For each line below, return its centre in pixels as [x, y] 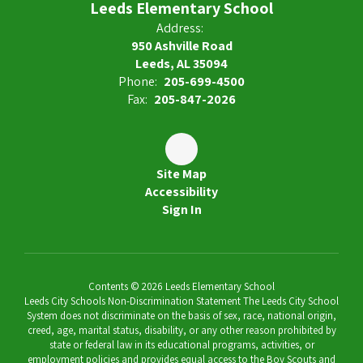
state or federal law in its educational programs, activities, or [181, 345]
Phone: [138, 81]
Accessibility [181, 192]
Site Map [181, 174]
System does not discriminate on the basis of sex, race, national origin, [181, 316]
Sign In [181, 209]
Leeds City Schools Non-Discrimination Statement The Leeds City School [181, 301]
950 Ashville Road [181, 46]
